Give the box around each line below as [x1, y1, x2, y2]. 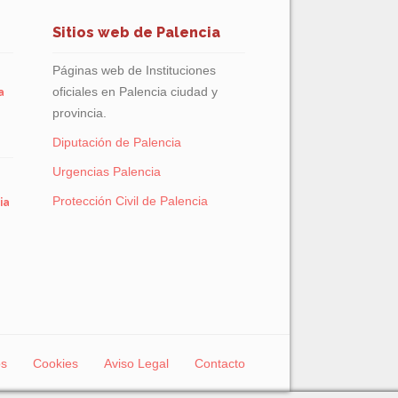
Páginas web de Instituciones [52, 63, 216, 77]
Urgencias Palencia [52, 164, 161, 179]
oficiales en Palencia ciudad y [52, 84, 218, 99]
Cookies [33, 356, 78, 370]
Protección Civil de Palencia [52, 194, 208, 208]
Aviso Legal [104, 356, 169, 370]
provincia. [52, 106, 107, 120]
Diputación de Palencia [52, 135, 181, 149]
